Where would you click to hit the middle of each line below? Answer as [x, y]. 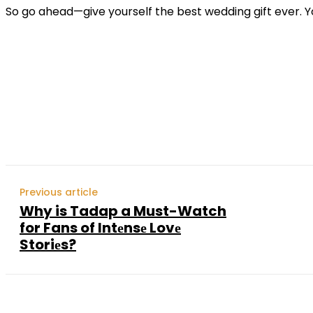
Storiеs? [48, 245]
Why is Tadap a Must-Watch [123, 211]
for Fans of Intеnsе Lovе [100, 228]
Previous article [59, 192]
